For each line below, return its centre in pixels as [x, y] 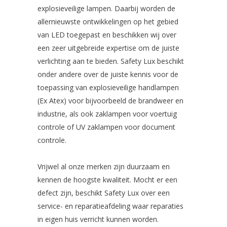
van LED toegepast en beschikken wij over [107, 35]
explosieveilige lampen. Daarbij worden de [106, 9]
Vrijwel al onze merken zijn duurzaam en [104, 167]
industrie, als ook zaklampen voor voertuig [107, 114]
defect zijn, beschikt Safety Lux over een [104, 193]
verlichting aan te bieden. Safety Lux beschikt [111, 61]
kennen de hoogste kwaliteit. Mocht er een [107, 180]
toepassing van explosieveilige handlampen [108, 88]
